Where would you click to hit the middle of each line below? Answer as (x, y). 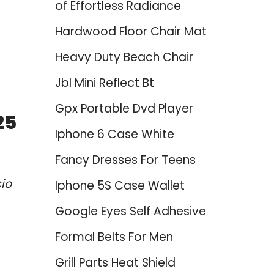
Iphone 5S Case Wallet (120, 186)
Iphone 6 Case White (114, 134)
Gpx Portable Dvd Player (124, 109)
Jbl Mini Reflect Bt (104, 83)
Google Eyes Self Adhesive (130, 211)
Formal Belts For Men (114, 237)
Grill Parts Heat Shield (115, 263)
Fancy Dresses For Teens (125, 160)
